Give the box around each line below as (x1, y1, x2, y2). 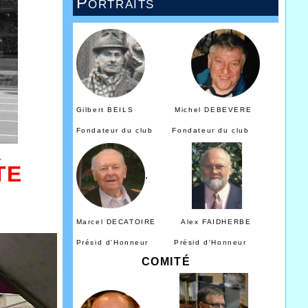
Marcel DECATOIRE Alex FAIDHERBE (76, 218, 252, 226)
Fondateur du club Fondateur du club (76, 126, 250, 135)
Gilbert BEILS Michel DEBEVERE (76, 106, 252, 114)
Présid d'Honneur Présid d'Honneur (76, 239, 247, 247)
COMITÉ (76, 256, 191, 268)
